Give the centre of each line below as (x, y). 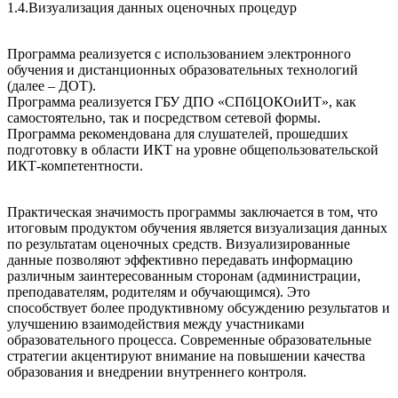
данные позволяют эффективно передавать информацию (180, 260)
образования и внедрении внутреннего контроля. (157, 372)
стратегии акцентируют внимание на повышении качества (186, 356)
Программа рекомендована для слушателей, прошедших (178, 134)
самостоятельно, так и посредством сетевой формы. (164, 118)
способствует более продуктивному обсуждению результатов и (199, 308)
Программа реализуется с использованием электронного (179, 54)
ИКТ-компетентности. (75, 166)
